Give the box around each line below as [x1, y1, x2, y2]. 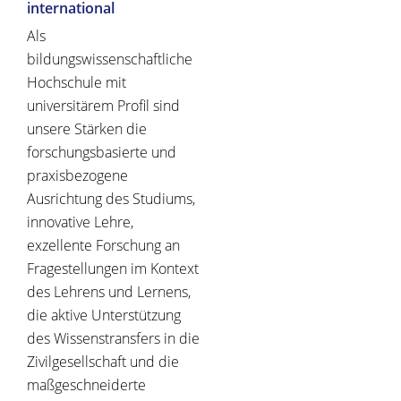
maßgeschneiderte [27, 375, 146, 396]
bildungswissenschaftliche [27, 49, 192, 70]
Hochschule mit [27, 73, 126, 93]
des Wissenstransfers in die [27, 328, 200, 349]
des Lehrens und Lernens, [27, 282, 191, 303]
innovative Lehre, [27, 212, 133, 233]
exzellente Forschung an [27, 235, 180, 256]
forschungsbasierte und [27, 142, 176, 163]
